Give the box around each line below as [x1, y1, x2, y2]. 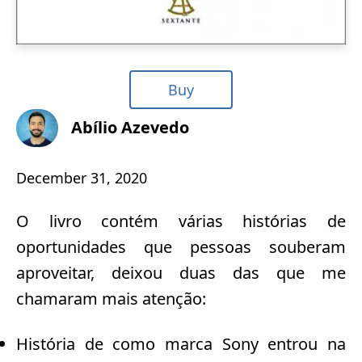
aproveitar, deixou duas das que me [16, 261, 346, 284]
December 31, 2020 [16, 167, 147, 187]
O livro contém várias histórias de [16, 209, 346, 232]
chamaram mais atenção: [16, 287, 206, 309]
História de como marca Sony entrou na [16, 332, 346, 355]
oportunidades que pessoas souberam [16, 235, 346, 258]
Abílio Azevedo [71, 116, 189, 139]
